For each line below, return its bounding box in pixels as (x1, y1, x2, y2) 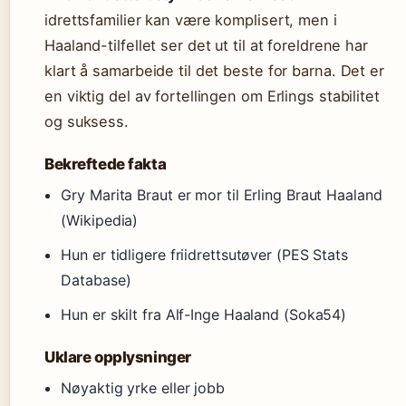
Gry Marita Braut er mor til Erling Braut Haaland (61, 186, 382, 204)
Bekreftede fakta (44, 155, 167, 173)
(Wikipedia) (61, 211, 139, 229)
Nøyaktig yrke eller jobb (61, 379, 225, 397)
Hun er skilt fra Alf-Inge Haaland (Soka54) (61, 305, 347, 324)
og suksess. (44, 112, 129, 130)
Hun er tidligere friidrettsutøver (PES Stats (61, 246, 348, 264)
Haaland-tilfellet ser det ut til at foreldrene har (44, 36, 368, 54)
